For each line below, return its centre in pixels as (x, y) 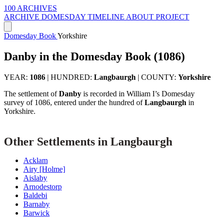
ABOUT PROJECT (158, 17)
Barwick (36, 213)
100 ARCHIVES (30, 8)
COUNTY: (160, 77)
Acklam (36, 160)
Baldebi (35, 195)
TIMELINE (107, 17)
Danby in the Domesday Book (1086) (94, 56)
